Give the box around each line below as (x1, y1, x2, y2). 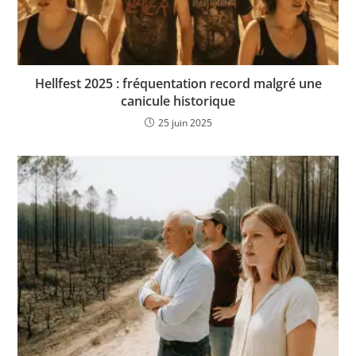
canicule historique (121, 92, 235, 110)
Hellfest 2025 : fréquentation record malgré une (34, 75, 322, 93)
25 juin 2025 (157, 116, 212, 130)
